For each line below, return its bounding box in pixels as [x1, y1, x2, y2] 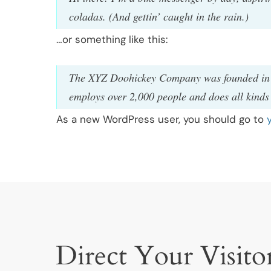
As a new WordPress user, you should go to [56, 113, 267, 126]
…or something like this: [56, 33, 168, 47]
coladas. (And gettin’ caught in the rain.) [69, 9, 249, 24]
